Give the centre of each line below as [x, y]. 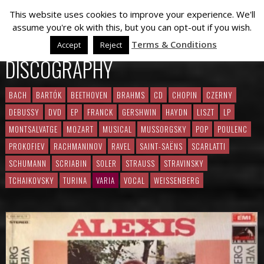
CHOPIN [185, 95]
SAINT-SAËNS [161, 146]
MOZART [80, 129]
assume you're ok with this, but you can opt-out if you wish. [132, 27]
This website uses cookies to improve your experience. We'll [132, 14]
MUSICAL [117, 129]
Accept [69, 44]
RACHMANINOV [78, 146]
